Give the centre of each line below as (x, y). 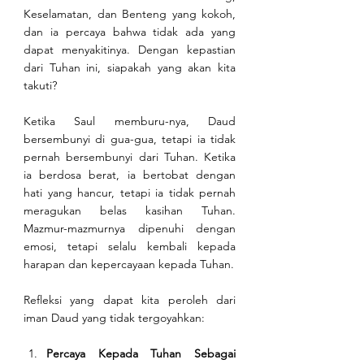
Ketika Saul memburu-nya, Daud (130, 121)
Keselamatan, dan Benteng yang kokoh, (130, 14)
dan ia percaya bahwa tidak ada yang (130, 32)
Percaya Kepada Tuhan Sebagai (141, 354)
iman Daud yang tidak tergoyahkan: (114, 318)
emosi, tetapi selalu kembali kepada (130, 247)
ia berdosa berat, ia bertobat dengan (130, 175)
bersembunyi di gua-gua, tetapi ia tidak (130, 139)
